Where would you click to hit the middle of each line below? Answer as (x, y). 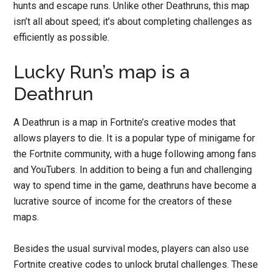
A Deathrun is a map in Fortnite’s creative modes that (125, 122)
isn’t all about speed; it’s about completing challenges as (133, 21)
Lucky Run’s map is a (102, 72)
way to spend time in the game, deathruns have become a (135, 185)
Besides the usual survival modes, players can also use (131, 248)
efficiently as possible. (62, 37)
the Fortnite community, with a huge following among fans (135, 154)
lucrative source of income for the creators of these (123, 201)
